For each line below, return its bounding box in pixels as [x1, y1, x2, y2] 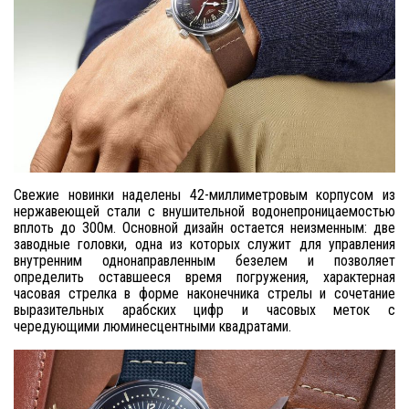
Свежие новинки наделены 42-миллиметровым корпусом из [14, 186, 395, 204]
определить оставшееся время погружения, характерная [14, 268, 395, 286]
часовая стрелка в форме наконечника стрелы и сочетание [14, 285, 395, 302]
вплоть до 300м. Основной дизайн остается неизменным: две [14, 219, 395, 236]
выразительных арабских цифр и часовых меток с [14, 301, 395, 319]
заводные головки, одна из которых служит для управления [14, 236, 395, 253]
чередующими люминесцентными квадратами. [14, 318, 291, 335]
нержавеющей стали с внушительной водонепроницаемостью [14, 203, 395, 220]
